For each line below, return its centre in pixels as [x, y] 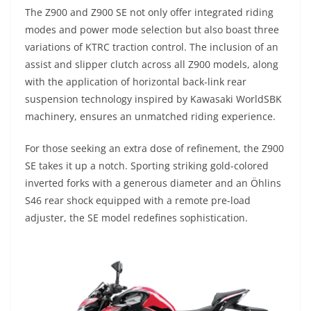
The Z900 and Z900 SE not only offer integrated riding [149, 12]
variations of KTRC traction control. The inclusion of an [152, 47]
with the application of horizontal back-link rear [136, 82]
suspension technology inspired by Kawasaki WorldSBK [153, 99]
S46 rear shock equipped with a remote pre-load [138, 201]
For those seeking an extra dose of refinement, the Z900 [154, 149]
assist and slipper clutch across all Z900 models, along [152, 65]
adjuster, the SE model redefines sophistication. [136, 218]
